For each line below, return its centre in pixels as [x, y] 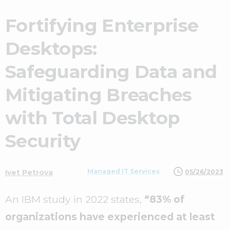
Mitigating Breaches [99, 95]
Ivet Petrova [29, 172]
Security [43, 141]
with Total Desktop [93, 118]
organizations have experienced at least [110, 217]
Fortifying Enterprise [102, 25]
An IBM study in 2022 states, [73, 199]
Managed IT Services [123, 171]
